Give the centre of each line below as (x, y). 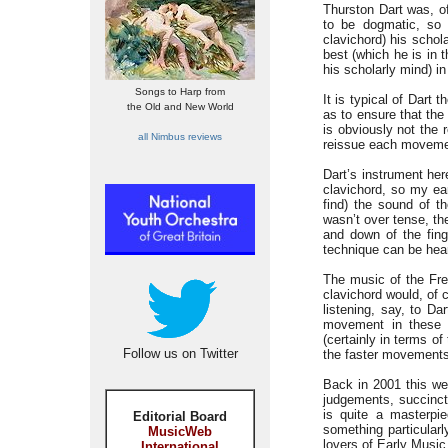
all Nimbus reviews (180, 136)
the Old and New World (180, 106)
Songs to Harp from (180, 91)
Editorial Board (180, 416)
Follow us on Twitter (180, 353)
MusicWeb (180, 431)
